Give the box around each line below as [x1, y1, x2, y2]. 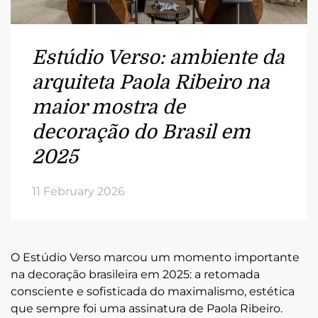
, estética [244, 284, 295, 298]
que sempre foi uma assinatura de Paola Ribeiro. [11, 301, 283, 315]
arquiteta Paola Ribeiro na [32, 71, 270, 94]
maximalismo [168, 284, 244, 298]
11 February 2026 [32, 184, 125, 198]
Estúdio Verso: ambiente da [32, 46, 285, 69]
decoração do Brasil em [32, 121, 251, 143]
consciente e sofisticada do [11, 284, 168, 298]
